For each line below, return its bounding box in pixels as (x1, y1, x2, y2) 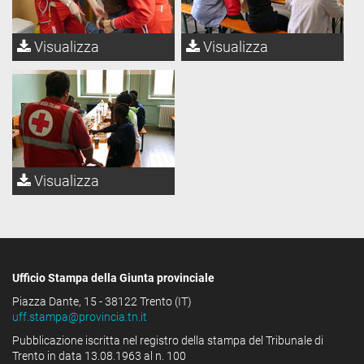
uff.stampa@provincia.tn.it (12, 310, 147, 324)
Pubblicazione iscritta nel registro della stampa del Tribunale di (12, 334, 323, 348)
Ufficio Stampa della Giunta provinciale (12, 271, 217, 285)
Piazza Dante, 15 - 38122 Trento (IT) (12, 295, 192, 309)
